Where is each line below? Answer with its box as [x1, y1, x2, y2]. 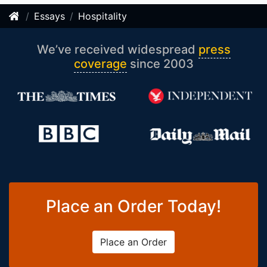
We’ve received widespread [36, 42, 198, 57]
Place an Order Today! [46, 196, 221, 217]
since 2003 [126, 57, 194, 71]
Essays [34, 10, 65, 22]
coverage [73, 57, 127, 71]
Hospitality [78, 10, 127, 22]
